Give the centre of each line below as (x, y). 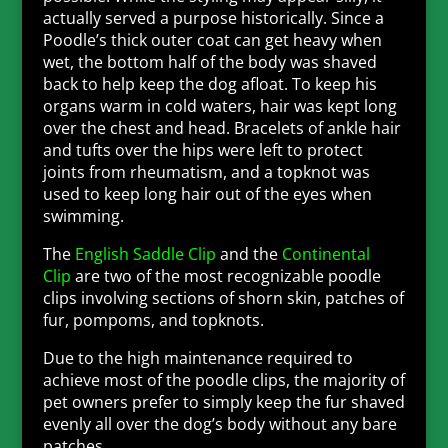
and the (248, 254)
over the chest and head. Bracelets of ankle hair (221, 128)
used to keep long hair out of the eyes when (207, 194)
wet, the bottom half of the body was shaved (209, 62)
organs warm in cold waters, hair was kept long (219, 106)
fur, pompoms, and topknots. (157, 320)
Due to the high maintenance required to (197, 358)
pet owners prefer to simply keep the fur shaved (223, 402)
